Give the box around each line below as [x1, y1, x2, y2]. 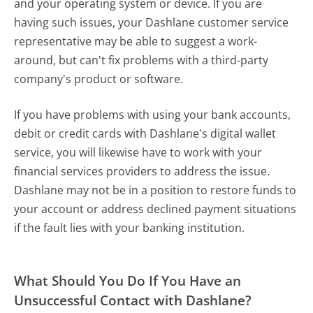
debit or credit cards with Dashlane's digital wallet [14, 126, 277, 142]
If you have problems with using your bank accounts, [14, 107, 291, 123]
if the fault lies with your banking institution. [14, 220, 245, 236]
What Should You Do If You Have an [14, 271, 242, 291]
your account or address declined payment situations [14, 201, 297, 217]
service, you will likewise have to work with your [14, 145, 263, 161]
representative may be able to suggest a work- [14, 34, 258, 50]
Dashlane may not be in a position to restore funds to [14, 182, 297, 198]
